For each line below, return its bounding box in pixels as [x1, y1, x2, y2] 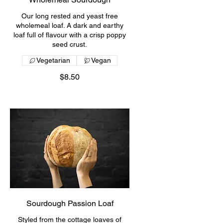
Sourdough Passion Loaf [26, 199, 113, 209]
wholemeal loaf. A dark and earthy [16, 21, 123, 30]
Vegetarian [36, 56, 70, 65]
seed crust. [52, 40, 87, 49]
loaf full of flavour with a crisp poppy [13, 31, 126, 39]
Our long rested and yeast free [21, 12, 118, 20]
